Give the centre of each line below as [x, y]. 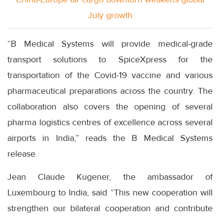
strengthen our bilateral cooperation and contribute [110, 208]
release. [22, 153]
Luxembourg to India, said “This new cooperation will [110, 192]
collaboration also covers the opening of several [110, 106]
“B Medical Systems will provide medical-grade [110, 43]
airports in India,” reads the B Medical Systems [110, 138]
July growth [110, 15]
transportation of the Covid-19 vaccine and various [110, 75]
